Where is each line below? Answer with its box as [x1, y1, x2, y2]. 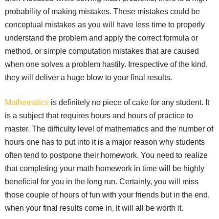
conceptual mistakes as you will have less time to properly [5, 20, 205, 29]
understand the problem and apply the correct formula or [5, 33, 198, 42]
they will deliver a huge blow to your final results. [5, 73, 172, 82]
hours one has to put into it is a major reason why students [5, 137, 205, 146]
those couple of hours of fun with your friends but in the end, [5, 190, 210, 199]
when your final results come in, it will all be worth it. [5, 203, 183, 212]
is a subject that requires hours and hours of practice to [5, 111, 193, 120]
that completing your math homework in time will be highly [5, 164, 204, 173]
